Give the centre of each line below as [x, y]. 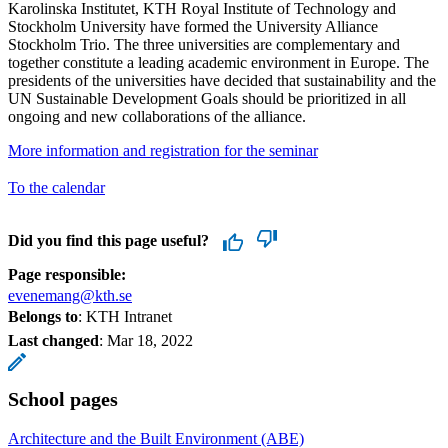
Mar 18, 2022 [150, 340]
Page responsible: [67, 274]
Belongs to [43, 316]
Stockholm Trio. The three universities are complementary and [204, 44]
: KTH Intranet [125, 316]
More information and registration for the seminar [163, 150]
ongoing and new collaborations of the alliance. [157, 116]
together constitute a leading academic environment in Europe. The [218, 62]
